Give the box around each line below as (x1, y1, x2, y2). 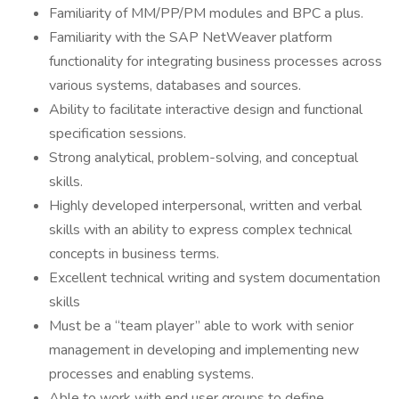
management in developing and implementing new (49, 340, 359, 360)
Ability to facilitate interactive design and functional (49, 100, 362, 119)
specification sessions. (49, 124, 186, 143)
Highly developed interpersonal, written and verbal (49, 196, 362, 216)
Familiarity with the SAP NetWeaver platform (49, 28, 332, 47)
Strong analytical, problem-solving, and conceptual (49, 148, 358, 167)
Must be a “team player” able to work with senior (49, 316, 354, 336)
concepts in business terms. (49, 244, 219, 264)
